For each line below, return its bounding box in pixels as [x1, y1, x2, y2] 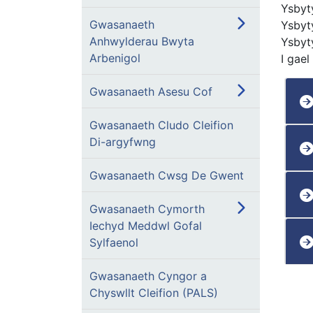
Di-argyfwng [89, 135, 156, 149]
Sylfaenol [89, 235, 138, 249]
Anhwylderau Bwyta [89, 34, 194, 48]
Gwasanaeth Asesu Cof [89, 85, 212, 99]
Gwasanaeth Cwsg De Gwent [89, 168, 244, 182]
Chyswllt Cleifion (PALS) [89, 286, 218, 300]
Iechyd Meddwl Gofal [89, 219, 202, 233]
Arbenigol [89, 51, 140, 65]
